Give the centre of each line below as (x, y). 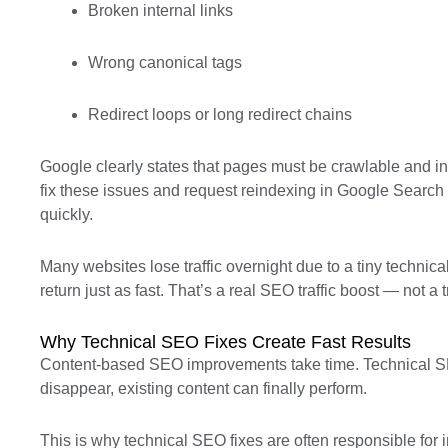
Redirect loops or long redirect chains (220, 114)
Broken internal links (160, 10)
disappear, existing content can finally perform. (203, 388)
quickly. (66, 214)
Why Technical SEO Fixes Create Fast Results (225, 342)
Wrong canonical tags (165, 62)
